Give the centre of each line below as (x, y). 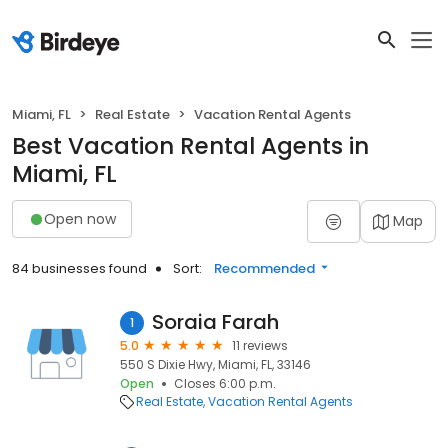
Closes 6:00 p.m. (225, 383)
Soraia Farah (215, 322)
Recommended (264, 268)
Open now (80, 218)
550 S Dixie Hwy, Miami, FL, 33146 (215, 364)
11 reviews (260, 345)
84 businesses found (79, 268)
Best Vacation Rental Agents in (190, 146)
